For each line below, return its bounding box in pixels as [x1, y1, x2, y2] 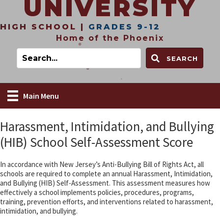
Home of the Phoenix [56, 33, 164, 43]
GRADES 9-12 [88, 22, 161, 32]
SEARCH [166, 54, 198, 62]
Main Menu [23, 91, 59, 101]
